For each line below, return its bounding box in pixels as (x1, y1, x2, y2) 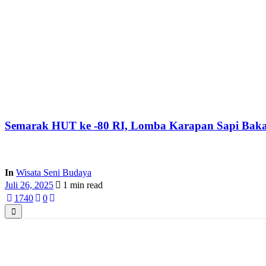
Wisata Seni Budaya (16, 167, 91, 178)
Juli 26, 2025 (5, 180, 53, 190)
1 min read (63, 180, 103, 190)
